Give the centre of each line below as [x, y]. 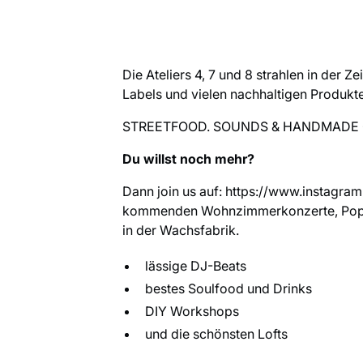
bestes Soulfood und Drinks [229, 288]
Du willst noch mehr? [189, 158]
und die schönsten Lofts [217, 333]
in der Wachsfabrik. [181, 230]
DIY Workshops [192, 311]
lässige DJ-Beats [196, 265]
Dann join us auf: [174, 191]
